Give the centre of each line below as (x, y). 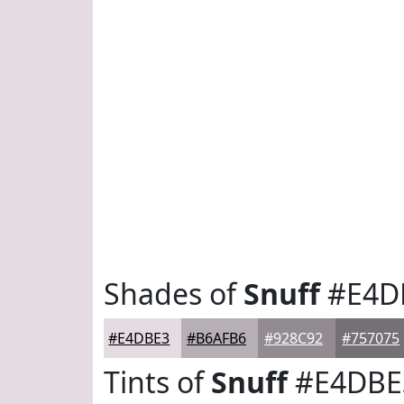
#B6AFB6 (217, 338)
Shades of (174, 294)
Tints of (157, 382)
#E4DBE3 (139, 338)
